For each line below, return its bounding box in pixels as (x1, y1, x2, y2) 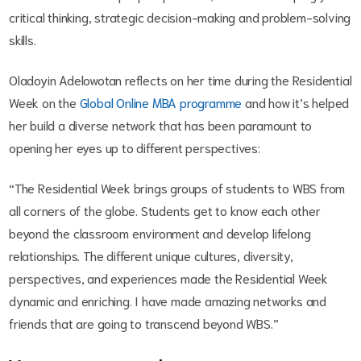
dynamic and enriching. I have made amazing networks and (9, 292, 326, 309)
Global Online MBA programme (79, 93, 243, 111)
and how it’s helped (242, 93, 350, 111)
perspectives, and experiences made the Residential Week (9, 269, 328, 287)
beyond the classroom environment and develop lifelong (9, 224, 311, 242)
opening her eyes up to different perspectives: (9, 139, 260, 156)
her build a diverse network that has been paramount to (9, 116, 313, 134)
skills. (9, 31, 36, 48)
